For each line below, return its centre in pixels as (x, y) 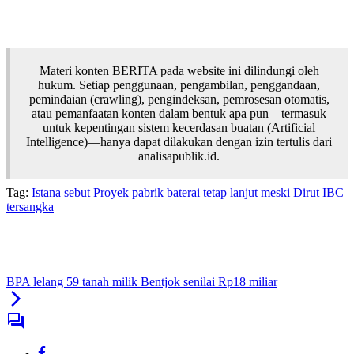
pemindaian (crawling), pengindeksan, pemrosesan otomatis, (179, 100)
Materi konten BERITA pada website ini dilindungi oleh (179, 71)
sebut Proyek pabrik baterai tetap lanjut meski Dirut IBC (204, 193)
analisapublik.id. (179, 156)
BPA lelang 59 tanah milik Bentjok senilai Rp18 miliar (142, 282)
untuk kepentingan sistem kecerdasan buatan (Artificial (179, 128)
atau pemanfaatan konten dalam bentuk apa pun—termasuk (179, 114)
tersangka (30, 207)
